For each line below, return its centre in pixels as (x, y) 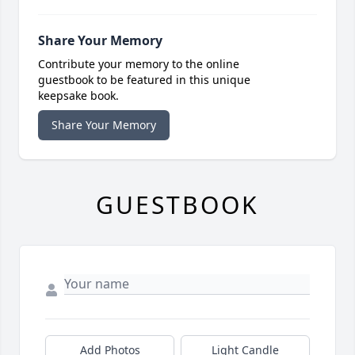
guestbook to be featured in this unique (144, 80)
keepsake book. (78, 96)
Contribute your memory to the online (139, 64)
